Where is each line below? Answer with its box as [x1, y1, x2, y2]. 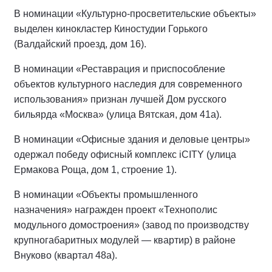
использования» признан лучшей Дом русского [14, 94, 226, 105]
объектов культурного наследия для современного [14, 79, 242, 90]
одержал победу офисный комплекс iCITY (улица [14, 149, 236, 160]
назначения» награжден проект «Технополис [14, 205, 217, 216]
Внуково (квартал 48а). [14, 250, 117, 261]
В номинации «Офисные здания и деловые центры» [14, 134, 250, 145]
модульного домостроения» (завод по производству [14, 220, 249, 231]
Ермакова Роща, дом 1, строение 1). [14, 165, 177, 175]
